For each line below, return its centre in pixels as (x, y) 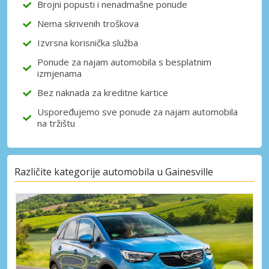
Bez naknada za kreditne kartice (103, 93)
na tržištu (56, 123)
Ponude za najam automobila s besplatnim (124, 62)
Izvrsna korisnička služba (88, 43)
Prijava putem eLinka (142, 48)
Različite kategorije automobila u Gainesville (114, 171)
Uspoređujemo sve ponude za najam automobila (138, 112)
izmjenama (59, 74)
